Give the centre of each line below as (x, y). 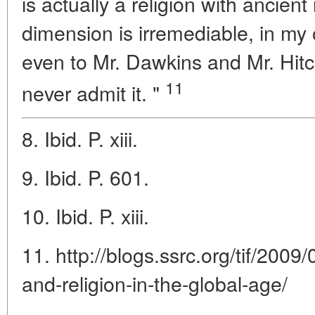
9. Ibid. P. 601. (85, 176)
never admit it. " (94, 93)
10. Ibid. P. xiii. (85, 215)
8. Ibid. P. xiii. (80, 138)
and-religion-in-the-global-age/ (155, 283)
